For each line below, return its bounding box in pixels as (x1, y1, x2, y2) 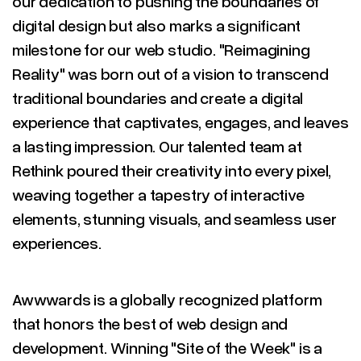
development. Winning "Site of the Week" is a (12, 338, 323, 357)
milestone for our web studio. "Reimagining (12, 39, 310, 59)
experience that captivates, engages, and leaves (12, 112, 349, 131)
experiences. (12, 233, 102, 252)
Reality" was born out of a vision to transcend (12, 64, 329, 83)
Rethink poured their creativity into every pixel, (12, 160, 332, 180)
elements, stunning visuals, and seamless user (12, 209, 337, 228)
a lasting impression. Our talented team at (12, 136, 302, 156)
